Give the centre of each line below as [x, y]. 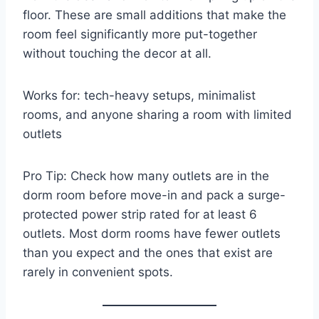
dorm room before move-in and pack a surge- [154, 195]
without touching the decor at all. [117, 54]
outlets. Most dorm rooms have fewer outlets [152, 234]
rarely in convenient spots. [98, 272]
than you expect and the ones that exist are [148, 253]
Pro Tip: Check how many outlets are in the [146, 176]
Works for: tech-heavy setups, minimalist [139, 96]
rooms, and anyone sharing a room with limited [157, 115]
